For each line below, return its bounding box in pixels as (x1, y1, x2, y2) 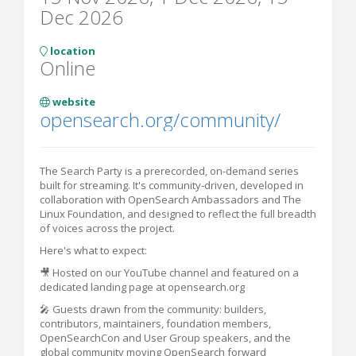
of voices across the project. (40, 221, 175, 235)
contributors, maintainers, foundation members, (40, 316, 271, 331)
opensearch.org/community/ (40, 106, 281, 133)
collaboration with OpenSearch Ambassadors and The (40, 192, 301, 207)
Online (40, 55, 95, 81)
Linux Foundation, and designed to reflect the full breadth (40, 207, 316, 221)
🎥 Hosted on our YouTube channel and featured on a (40, 265, 299, 280)
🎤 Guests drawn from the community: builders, (40, 302, 266, 316)
